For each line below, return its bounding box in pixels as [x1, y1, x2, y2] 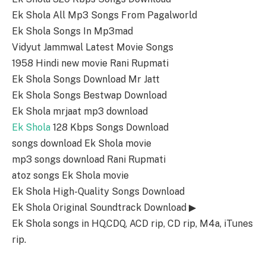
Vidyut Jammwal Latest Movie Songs [12, 41, 173, 53]
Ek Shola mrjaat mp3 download [12, 105, 148, 117]
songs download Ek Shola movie [12, 137, 151, 149]
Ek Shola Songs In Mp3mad [12, 25, 133, 37]
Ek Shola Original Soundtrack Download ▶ [12, 201, 196, 213]
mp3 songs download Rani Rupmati [12, 153, 166, 165]
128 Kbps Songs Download [50, 121, 169, 133]
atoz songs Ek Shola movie [12, 169, 129, 181]
